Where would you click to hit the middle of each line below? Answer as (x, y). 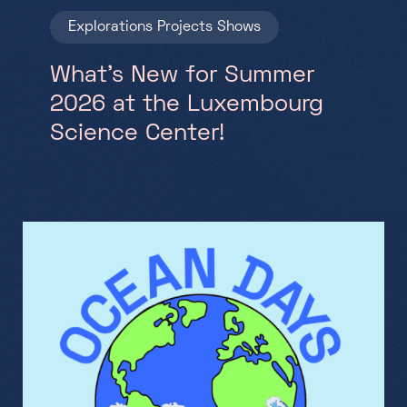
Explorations (110, 27)
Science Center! (137, 134)
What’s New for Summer (182, 76)
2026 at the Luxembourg (187, 105)
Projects (185, 27)
